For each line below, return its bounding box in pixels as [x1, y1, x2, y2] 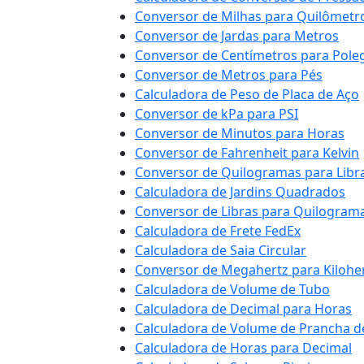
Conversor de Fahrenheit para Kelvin [135, 144, 359, 162]
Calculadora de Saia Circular [135, 241, 306, 259]
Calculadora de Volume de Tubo [135, 280, 330, 298]
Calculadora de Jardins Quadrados [135, 183, 345, 201]
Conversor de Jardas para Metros [135, 27, 339, 45]
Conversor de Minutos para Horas [135, 124, 344, 142]
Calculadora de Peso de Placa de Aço [135, 85, 359, 103]
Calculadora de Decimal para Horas [135, 300, 352, 318]
